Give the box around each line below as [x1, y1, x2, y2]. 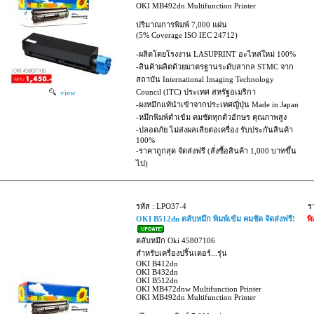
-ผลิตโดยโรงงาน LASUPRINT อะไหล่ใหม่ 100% [136, 49, 296, 58]
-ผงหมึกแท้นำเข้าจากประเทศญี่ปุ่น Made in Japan [136, 100, 299, 109]
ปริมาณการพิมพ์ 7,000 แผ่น [136, 20, 228, 29]
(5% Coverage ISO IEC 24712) [136, 30, 238, 39]
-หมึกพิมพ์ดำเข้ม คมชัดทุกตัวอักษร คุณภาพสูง [136, 112, 287, 121]
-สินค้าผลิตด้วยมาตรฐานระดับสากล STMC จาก [136, 62, 294, 71]
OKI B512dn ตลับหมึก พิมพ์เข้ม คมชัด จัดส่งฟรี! [136, 214, 296, 223]
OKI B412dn [136, 259, 179, 268]
